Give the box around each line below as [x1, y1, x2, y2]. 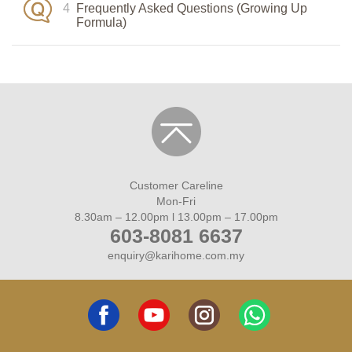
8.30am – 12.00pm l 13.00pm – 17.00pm [74, 211, 278, 224]
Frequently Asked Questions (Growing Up [76, 2, 307, 16]
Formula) [76, 16, 126, 30]
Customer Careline [129, 179, 223, 192]
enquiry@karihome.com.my [108, 249, 244, 262]
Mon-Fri [156, 195, 196, 208]
